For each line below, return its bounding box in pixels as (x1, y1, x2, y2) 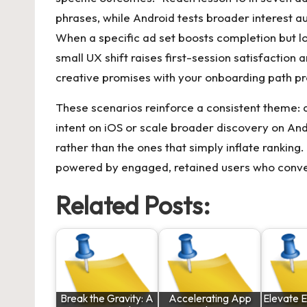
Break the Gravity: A (60, 292, 153, 305)
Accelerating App (168, 292, 251, 305)
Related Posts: (56, 190, 210, 221)
